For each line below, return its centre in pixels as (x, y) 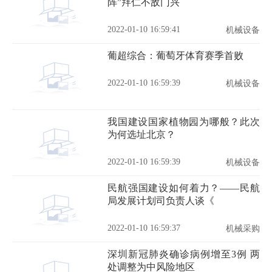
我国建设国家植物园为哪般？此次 (184, 122)
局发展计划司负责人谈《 (161, 201)
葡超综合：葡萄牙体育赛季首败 (175, 56)
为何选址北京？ (141, 134)
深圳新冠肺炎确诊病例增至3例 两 (184, 254)
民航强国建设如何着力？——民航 (184, 188)
